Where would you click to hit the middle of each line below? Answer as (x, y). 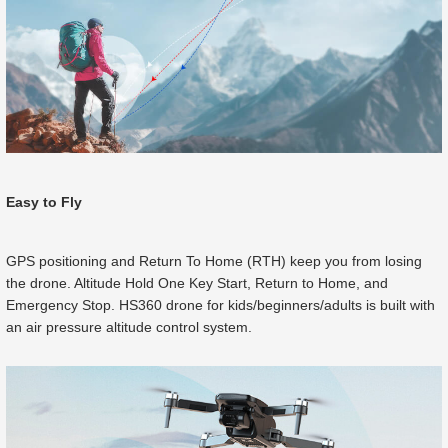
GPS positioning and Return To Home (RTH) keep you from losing (214, 260)
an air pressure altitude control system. (129, 326)
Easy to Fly (44, 201)
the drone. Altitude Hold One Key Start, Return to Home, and (197, 282)
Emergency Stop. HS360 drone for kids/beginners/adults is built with (220, 304)
